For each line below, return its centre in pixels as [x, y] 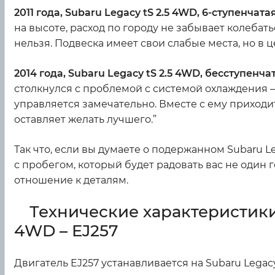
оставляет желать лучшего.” [85, 120]
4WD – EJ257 [66, 231]
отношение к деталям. [71, 180]
